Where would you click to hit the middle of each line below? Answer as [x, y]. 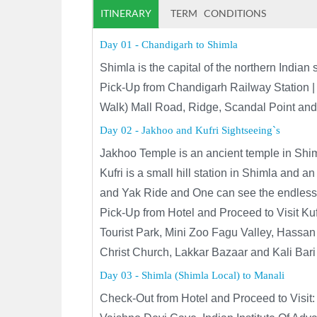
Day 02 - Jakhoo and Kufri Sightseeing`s [190, 130]
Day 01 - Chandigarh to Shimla [169, 45]
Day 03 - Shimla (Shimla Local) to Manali [192, 275]
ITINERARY [126, 13]
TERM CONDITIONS [219, 13]
